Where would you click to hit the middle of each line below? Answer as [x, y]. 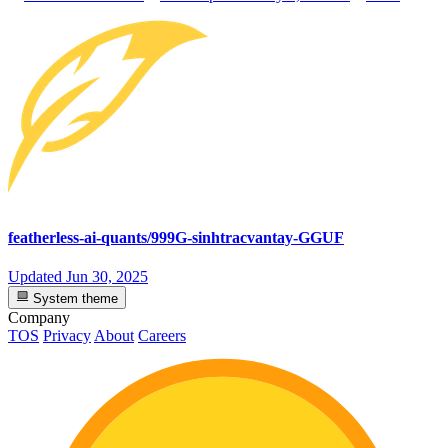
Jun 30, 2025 [107, 277]
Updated [37, 277]
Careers [162, 335]
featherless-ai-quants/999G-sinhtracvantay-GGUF [176, 237]
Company [39, 317]
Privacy [67, 335]
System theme [74, 298]
